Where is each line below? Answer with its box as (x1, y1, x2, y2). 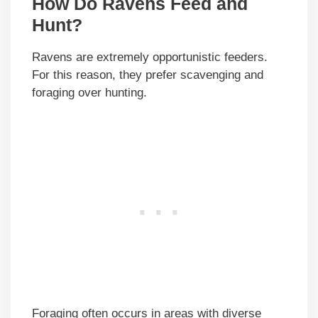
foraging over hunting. (32, 86, 147, 100)
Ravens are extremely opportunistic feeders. (32, 50, 268, 65)
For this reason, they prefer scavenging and (32, 68, 263, 82)
